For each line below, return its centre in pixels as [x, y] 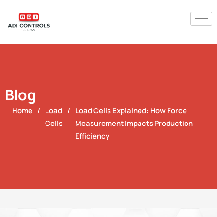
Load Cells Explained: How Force [131, 111]
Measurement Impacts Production [134, 124]
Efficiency [92, 136]
